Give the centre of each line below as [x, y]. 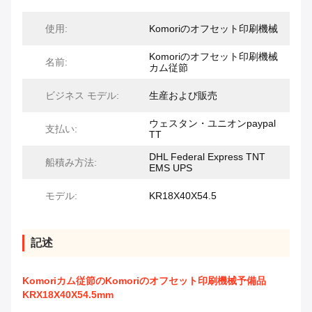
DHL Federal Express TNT [207, 157]
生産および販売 [183, 96]
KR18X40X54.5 [183, 196]
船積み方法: [71, 163]
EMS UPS [171, 168]
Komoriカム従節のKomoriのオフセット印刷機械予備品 [144, 281]
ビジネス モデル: [82, 96]
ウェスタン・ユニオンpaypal [212, 124]
